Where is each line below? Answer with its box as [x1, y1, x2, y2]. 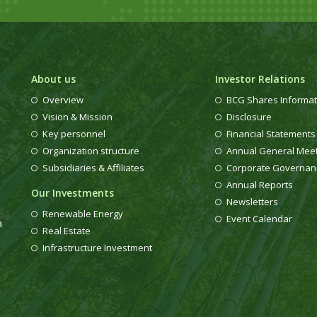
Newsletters [226, 195, 278, 208]
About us [30, 72, 76, 86]
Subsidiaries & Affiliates [42, 161, 144, 174]
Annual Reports [226, 178, 293, 191]
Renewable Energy [42, 207, 123, 220]
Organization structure [42, 144, 139, 157]
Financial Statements [226, 127, 316, 140]
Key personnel [42, 127, 105, 140]
